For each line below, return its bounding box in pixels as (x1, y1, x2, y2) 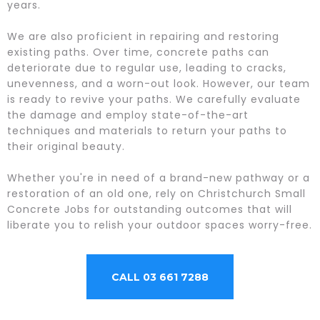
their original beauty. (7, 139, 125, 154)
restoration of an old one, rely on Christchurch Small (7, 186, 306, 201)
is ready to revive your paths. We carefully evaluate (7, 91, 301, 106)
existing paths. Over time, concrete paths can (7, 44, 269, 59)
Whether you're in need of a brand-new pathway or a (7, 170, 310, 185)
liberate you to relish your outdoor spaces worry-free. (7, 217, 312, 232)
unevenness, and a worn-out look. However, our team (7, 76, 310, 91)
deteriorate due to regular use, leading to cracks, (7, 60, 286, 75)
